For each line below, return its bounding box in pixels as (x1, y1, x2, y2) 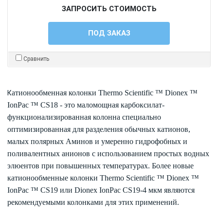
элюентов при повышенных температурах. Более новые (7, 162, 194, 170)
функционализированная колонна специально (7, 113, 161, 122)
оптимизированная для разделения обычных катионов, (7, 125, 190, 134)
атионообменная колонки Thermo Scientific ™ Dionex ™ (12, 89, 198, 97)
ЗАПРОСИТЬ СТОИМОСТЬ (61, 4, 157, 14)
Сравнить (23, 55, 49, 63)
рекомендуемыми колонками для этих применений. (7, 198, 179, 207)
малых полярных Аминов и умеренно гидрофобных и (7, 137, 187, 146)
